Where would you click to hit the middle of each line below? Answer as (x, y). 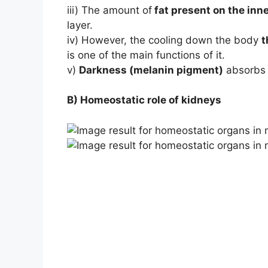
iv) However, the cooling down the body (164, 40)
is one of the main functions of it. (146, 55)
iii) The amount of (109, 10)
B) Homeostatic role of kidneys (144, 100)
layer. (80, 25)
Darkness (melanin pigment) (151, 70)
